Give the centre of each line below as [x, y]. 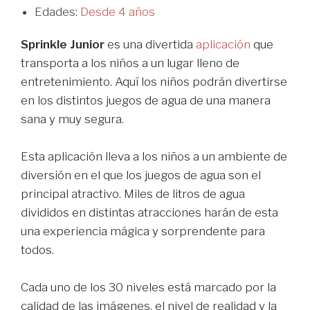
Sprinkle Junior [63, 44]
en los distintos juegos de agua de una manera [146, 100]
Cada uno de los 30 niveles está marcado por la [148, 288]
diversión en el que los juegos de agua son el [141, 175]
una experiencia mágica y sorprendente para [143, 231]
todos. [37, 249]
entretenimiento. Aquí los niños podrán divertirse [154, 81]
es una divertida [150, 44]
